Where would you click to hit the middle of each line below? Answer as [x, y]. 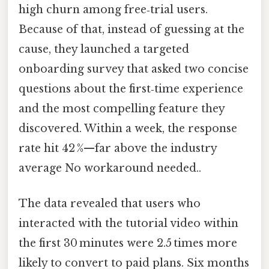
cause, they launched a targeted [104, 50]
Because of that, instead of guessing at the [131, 30]
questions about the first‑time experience [131, 89]
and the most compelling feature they [122, 109]
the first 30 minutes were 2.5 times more [128, 243]
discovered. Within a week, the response [128, 129]
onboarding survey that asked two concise [134, 69]
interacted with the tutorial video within [128, 224]
